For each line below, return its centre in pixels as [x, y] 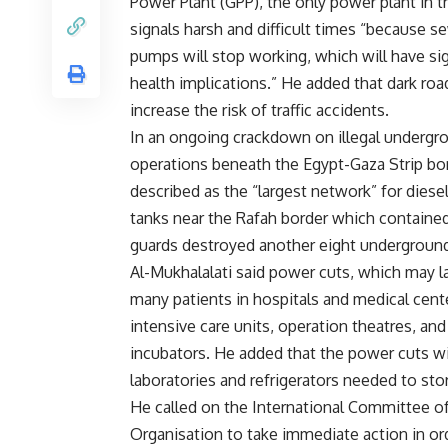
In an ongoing [181, 137]
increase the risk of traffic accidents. [259, 110]
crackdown [272, 137]
